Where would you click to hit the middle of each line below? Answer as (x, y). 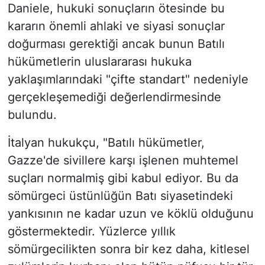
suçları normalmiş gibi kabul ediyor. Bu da (123, 178)
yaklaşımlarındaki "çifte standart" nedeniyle (128, 79)
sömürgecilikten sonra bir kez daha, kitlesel (128, 249)
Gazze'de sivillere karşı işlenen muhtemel (123, 160)
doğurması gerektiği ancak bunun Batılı (116, 43)
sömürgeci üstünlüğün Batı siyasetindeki (120, 195)
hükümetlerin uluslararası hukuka (99, 61)
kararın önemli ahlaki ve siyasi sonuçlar (116, 26)
